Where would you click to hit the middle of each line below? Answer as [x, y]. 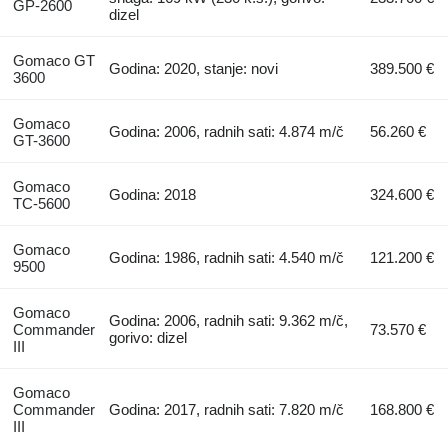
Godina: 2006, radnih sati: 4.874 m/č [227, 131]
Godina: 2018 [153, 194]
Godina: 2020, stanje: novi [194, 68]
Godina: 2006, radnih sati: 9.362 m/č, [229, 320]
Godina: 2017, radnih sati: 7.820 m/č [227, 409]
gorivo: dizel [148, 337]
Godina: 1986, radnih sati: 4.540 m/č [227, 257]
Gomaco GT [53, 60]
